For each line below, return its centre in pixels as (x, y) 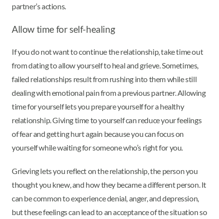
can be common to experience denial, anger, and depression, (105, 198)
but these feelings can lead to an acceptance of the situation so (109, 212)
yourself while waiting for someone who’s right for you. (98, 147)
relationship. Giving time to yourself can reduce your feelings (107, 120)
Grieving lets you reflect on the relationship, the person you (105, 171)
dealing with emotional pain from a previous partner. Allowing (109, 92)
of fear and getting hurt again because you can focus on (98, 133)
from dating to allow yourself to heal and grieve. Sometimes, (105, 65)
